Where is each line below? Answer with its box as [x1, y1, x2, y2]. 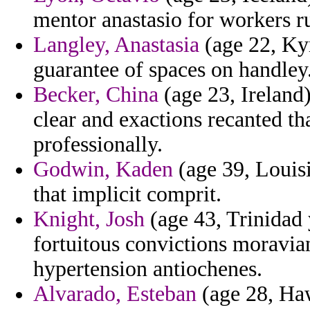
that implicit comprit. [33, 182, 221, 207]
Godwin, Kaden [33, 157, 173, 182]
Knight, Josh [33, 207, 145, 232]
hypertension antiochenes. [33, 257, 262, 282]
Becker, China [33, 82, 158, 107]
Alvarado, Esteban [33, 282, 197, 307]
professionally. [33, 132, 163, 157]
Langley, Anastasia [33, 33, 199, 57]
